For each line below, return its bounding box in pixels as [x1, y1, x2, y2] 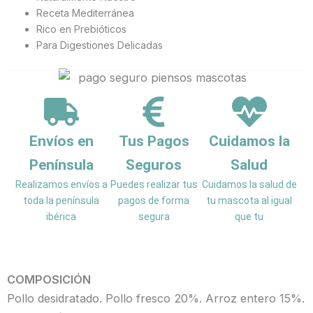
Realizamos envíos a [15, 179, 108, 191]
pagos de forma [118, 195, 190, 207]
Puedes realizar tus [110, 179, 198, 191]
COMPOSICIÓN [7, 272, 91, 287]
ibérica [46, 211, 77, 223]
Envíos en [29, 133, 94, 150]
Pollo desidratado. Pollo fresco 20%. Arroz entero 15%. [7, 291, 305, 306]
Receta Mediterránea [36, 7, 134, 20]
